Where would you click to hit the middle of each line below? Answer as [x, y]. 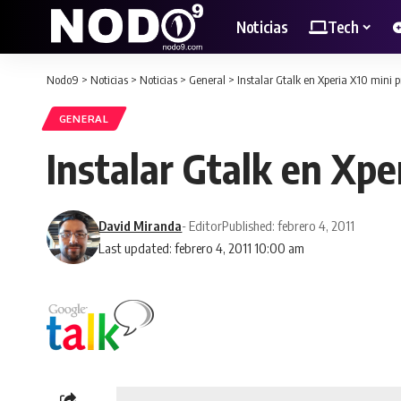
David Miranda [141, 226]
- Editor [202, 226]
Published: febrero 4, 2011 [289, 226]
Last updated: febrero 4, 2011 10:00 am [202, 248]
